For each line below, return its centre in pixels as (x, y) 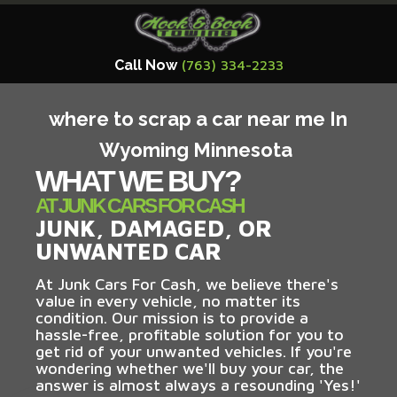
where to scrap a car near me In (198, 118)
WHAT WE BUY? (138, 180)
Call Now (145, 65)
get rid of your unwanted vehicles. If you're (194, 351)
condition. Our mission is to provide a (172, 317)
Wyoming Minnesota (198, 149)
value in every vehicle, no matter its (168, 300)
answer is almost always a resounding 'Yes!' (198, 385)
